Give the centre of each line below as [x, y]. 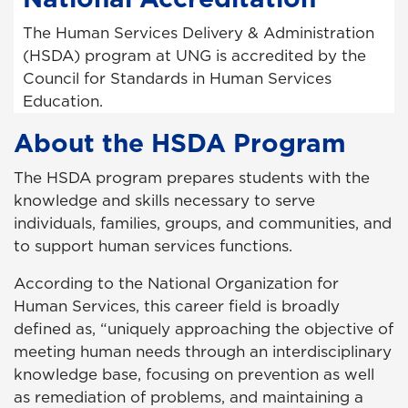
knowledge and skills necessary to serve [164, 201]
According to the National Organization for [176, 284]
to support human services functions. [153, 246]
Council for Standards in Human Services [177, 79]
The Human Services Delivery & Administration [199, 33]
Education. [63, 102]
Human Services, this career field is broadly [177, 306]
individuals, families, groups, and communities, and [203, 224]
